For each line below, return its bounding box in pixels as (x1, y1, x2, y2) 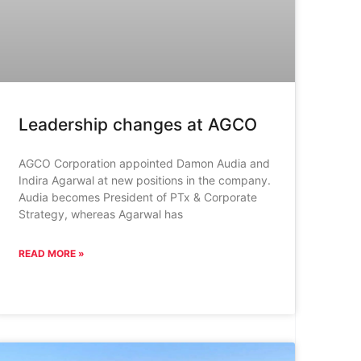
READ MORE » (18, 247, 85, 260)
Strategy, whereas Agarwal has (18, 207, 183, 222)
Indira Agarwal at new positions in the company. (18, 173, 271, 188)
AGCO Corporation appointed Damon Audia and (18, 156, 270, 171)
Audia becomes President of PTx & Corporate (18, 190, 257, 205)
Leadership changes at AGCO (18, 114, 257, 135)
